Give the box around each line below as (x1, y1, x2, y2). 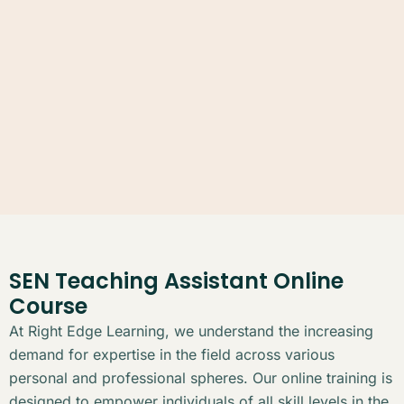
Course (9, 290, 87, 321)
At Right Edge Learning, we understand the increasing (9, 321, 373, 340)
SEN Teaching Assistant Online (9, 265, 344, 296)
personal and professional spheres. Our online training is (9, 368, 392, 387)
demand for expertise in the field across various (9, 344, 335, 363)
